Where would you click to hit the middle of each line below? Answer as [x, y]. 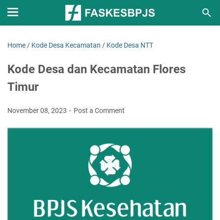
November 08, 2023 [38, 110]
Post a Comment [99, 110]
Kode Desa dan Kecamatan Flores [96, 69]
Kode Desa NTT [130, 45]
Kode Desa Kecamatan [66, 45]
